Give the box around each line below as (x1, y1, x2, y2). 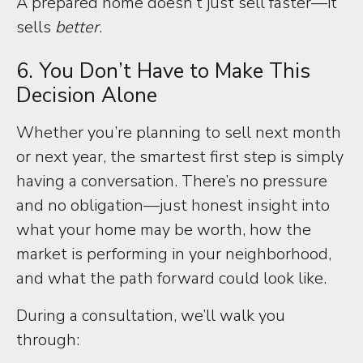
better (55, 16, 99, 38)
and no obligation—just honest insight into (16, 194, 330, 216)
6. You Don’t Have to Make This (16, 57, 310, 85)
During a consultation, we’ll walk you (16, 305, 285, 327)
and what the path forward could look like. (16, 267, 327, 289)
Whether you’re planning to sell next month (16, 122, 341, 143)
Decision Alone (16, 81, 157, 109)
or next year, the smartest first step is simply (16, 146, 344, 168)
